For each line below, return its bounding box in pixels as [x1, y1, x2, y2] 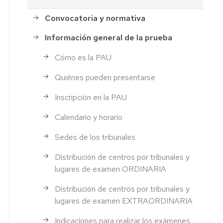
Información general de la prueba [45, 32, 173, 43]
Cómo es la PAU [55, 52, 112, 63]
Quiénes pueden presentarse [55, 72, 156, 83]
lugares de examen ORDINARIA [55, 163, 167, 174]
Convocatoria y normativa [45, 13, 146, 24]
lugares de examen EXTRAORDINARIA [55, 195, 193, 206]
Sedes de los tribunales [55, 131, 136, 142]
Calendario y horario [55, 111, 123, 122]
